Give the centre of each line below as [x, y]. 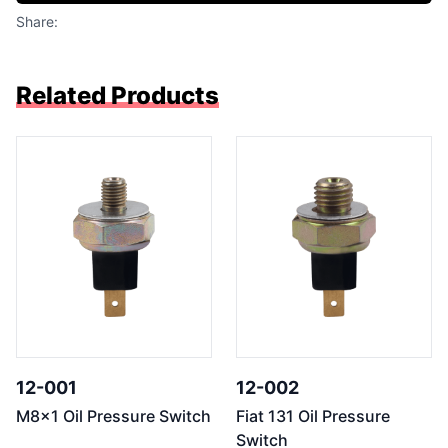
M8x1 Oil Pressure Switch [113, 416]
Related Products [117, 95]
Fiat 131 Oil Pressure [313, 416]
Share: [37, 21]
